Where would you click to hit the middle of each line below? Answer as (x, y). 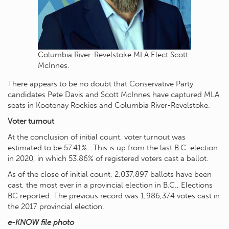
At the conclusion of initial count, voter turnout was (97, 137)
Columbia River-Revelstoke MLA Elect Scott (113, 54)
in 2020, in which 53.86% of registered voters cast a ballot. (108, 158)
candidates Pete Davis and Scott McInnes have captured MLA (113, 94)
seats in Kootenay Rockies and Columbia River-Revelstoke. (109, 105)
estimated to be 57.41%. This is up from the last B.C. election (113, 147)
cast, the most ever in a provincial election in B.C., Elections (110, 185)
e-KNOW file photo (41, 222)
